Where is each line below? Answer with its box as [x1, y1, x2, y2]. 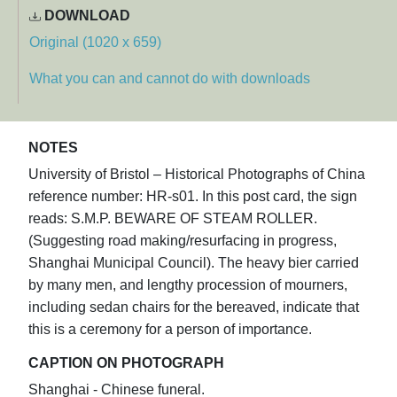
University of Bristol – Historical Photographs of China [28, 167, 365, 183]
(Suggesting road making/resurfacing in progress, [28, 233, 337, 249]
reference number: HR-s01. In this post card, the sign [28, 189, 357, 205]
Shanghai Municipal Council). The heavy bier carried [28, 255, 359, 271]
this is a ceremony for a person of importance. [28, 322, 312, 338]
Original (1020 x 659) [29, 35, 161, 51]
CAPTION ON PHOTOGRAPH [28, 355, 224, 371]
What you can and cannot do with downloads [29, 71, 310, 87]
